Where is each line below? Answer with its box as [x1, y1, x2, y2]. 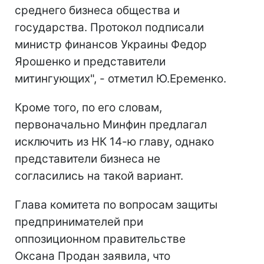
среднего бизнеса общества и [15, 4, 180, 17]
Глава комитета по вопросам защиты [15, 198, 217, 212]
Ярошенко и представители [15, 55, 166, 68]
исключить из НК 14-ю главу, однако [15, 135, 214, 148]
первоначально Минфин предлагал [15, 118, 207, 131]
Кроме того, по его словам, [15, 101, 162, 114]
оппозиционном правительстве [15, 232, 186, 246]
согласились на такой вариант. [15, 169, 183, 183]
